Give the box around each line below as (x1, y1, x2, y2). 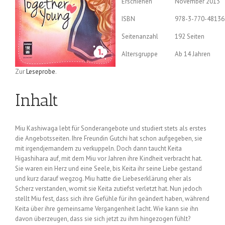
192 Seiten (175, 32, 204, 41)
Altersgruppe (122, 49, 158, 58)
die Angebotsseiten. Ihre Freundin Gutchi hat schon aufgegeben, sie (15, 134, 202, 143)
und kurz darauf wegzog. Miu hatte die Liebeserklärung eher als (15, 174, 191, 183)
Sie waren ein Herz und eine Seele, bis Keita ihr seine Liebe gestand (15, 164, 202, 173)
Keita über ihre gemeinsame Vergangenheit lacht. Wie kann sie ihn (15, 204, 198, 213)
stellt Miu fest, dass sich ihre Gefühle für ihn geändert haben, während (15, 194, 209, 203)
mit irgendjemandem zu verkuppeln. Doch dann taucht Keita (15, 144, 182, 153)
